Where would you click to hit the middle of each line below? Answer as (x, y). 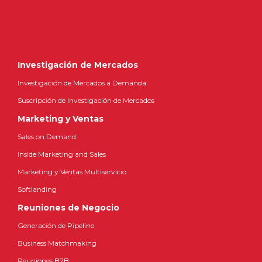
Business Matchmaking (57, 243)
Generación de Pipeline (56, 225)
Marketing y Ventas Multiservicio (72, 172)
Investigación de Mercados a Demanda (82, 83)
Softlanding (37, 189)
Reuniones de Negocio (68, 208)
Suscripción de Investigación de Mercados (86, 100)
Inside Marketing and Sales (62, 154)
